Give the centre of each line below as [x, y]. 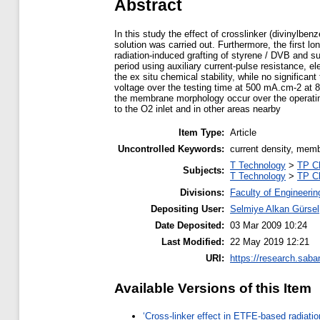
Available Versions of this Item [213, 289]
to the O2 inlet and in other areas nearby [197, 109]
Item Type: [201, 133]
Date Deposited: [190, 226]
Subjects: [204, 171]
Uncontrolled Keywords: [171, 149]
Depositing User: [187, 209]
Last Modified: [193, 242]
